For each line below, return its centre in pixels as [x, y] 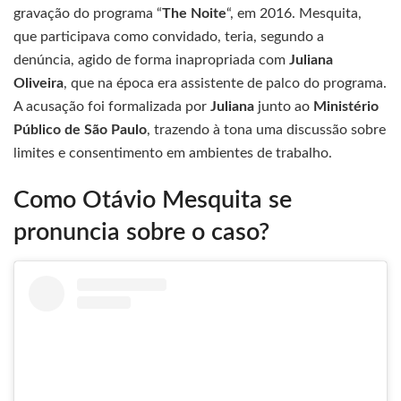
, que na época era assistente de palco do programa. [225, 83]
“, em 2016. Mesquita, [294, 13]
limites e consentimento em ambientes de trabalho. [173, 153]
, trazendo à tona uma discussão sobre [266, 129]
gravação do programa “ [88, 13]
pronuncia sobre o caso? [141, 233]
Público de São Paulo [80, 129]
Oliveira [38, 83]
